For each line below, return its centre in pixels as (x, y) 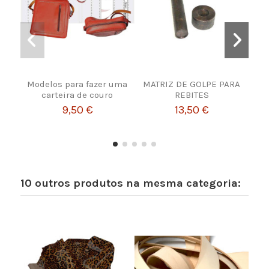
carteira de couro (77, 95)
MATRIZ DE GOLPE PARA (192, 84)
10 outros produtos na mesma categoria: (130, 183)
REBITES (192, 95)
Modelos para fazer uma (77, 84)
